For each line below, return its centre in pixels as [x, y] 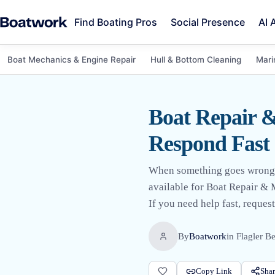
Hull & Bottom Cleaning [196, 59]
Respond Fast [209, 144]
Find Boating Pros [115, 22]
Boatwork [208, 236]
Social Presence [207, 22]
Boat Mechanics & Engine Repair [72, 59]
